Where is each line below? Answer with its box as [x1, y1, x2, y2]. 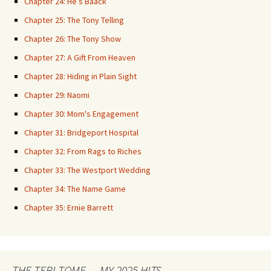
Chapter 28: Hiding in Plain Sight [24, 71, 137, 82]
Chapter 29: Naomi [24, 90, 90, 100]
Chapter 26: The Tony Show [24, 33, 121, 44]
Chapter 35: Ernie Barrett [24, 202, 113, 213]
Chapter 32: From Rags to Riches [24, 146, 142, 157]
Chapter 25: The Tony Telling [24, 15, 124, 25]
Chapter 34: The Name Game [24, 183, 126, 194]
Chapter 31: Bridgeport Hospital [24, 127, 139, 138]
